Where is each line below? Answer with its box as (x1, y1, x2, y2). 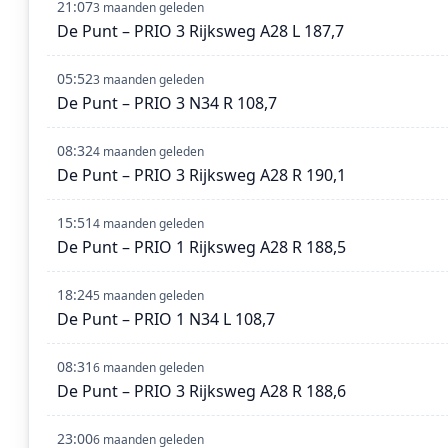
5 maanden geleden (93, 287, 204, 305)
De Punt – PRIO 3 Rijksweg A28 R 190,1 (57, 164, 346, 187)
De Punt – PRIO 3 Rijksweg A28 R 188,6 (57, 380, 346, 403)
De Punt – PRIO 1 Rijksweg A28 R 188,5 (57, 236, 346, 259)
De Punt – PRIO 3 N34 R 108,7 (57, 92, 277, 115)
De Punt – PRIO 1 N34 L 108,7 (57, 308, 275, 331)
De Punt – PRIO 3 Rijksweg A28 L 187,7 (57, 20, 344, 43)
